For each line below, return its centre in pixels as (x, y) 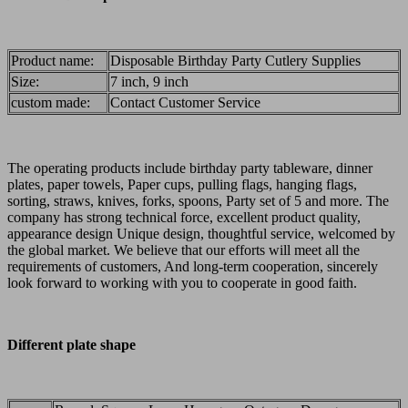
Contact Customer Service (185, 102)
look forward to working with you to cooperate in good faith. (182, 282)
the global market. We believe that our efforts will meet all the (184, 250)
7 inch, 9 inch (149, 81)
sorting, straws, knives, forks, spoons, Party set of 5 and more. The (198, 200)
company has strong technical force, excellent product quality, (184, 217)
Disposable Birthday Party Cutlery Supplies (235, 60)
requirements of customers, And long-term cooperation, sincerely (193, 266)
